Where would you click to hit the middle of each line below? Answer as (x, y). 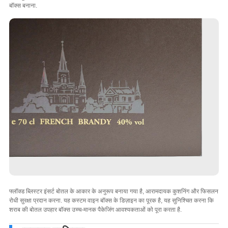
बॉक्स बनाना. (23, 5)
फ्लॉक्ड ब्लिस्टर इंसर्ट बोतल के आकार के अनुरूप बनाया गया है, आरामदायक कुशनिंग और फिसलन (113, 191)
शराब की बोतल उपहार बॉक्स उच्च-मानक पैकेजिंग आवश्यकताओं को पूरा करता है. (95, 210)
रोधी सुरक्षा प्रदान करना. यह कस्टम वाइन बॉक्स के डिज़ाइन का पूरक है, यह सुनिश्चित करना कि (111, 201)
